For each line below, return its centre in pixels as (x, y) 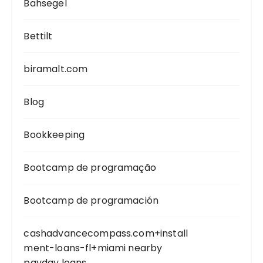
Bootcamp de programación (91, 200)
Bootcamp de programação (90, 168)
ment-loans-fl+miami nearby (93, 248)
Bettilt (38, 36)
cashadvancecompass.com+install (106, 233)
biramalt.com (56, 69)
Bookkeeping (54, 135)
